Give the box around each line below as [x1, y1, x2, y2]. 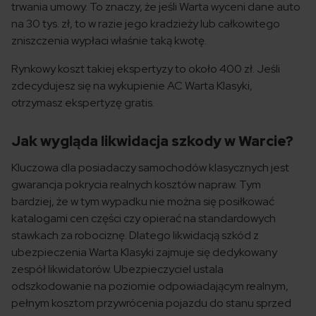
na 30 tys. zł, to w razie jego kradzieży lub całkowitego [11, 16, 280, 32]
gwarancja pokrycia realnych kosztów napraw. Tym [11, 177, 261, 193]
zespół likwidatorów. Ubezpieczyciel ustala [11, 262, 224, 277]
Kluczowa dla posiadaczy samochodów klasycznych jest [11, 160, 289, 176]
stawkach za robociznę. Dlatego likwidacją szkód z [11, 228, 259, 243]
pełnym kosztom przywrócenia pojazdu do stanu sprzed [11, 296, 291, 311]
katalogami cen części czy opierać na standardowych [11, 211, 276, 226]
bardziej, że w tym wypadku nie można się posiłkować [11, 194, 274, 209]
